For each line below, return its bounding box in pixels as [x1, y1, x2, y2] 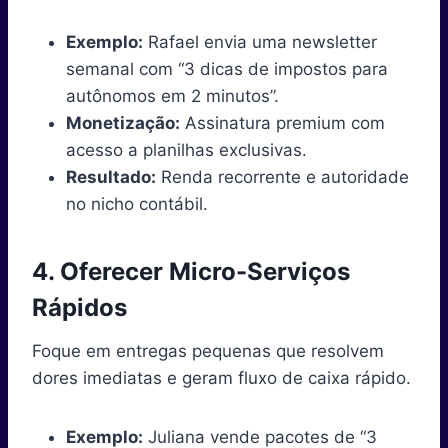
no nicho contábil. [66, 193, 208, 214]
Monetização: [66, 112, 180, 133]
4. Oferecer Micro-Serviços [32, 256, 350, 286]
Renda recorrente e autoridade [156, 166, 409, 187]
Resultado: [66, 166, 156, 187]
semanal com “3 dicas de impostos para [66, 58, 388, 79]
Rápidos [32, 292, 127, 322]
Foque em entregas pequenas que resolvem [32, 340, 384, 361]
